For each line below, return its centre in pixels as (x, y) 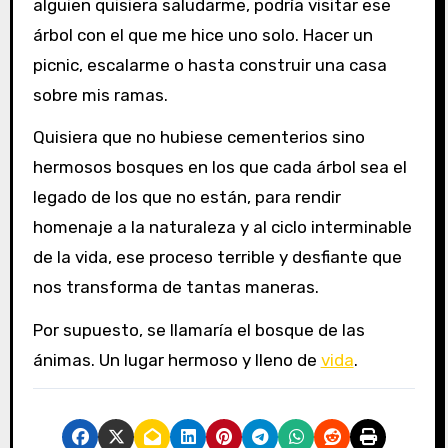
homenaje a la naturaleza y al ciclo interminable (222, 227)
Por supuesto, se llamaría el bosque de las (198, 330)
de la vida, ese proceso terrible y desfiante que (217, 257)
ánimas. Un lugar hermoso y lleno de (176, 360)
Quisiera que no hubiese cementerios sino (198, 137)
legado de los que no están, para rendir (186, 197)
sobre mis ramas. (100, 94)
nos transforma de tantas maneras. (175, 287)
